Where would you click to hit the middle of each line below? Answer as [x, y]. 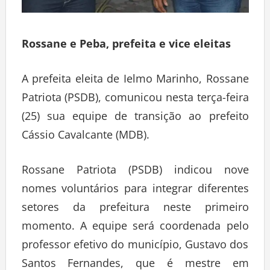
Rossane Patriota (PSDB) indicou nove [135, 172]
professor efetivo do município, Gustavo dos [135, 247]
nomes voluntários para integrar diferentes [135, 191]
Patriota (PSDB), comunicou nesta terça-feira [135, 100]
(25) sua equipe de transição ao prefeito [135, 118]
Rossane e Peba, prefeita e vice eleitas [126, 46]
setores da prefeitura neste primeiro [135, 209]
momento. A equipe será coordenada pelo [135, 228]
